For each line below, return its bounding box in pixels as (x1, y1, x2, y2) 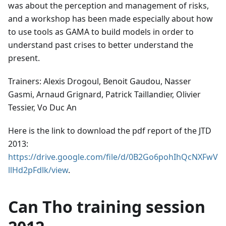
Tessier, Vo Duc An (8, 102, 77, 114)
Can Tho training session (8, 196, 205, 218)
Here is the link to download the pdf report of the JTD (8, 125, 211, 137)
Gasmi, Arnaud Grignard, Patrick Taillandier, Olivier (8, 89, 201, 100)
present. (8, 52, 40, 64)
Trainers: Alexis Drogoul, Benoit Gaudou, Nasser (8, 76, 191, 87)
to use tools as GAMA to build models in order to (8, 26, 194, 38)
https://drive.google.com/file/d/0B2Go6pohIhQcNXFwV (8, 151, 218, 163)
